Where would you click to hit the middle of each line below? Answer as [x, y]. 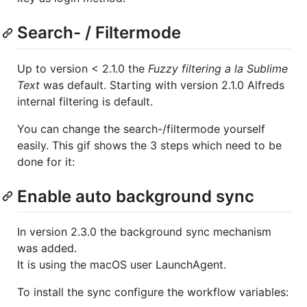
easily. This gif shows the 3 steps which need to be [149, 145]
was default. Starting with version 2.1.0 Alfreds [162, 85]
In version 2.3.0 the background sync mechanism [144, 231]
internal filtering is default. [85, 101]
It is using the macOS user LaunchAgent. [122, 264]
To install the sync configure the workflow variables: [153, 292]
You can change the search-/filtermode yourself [141, 128]
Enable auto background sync [136, 196]
